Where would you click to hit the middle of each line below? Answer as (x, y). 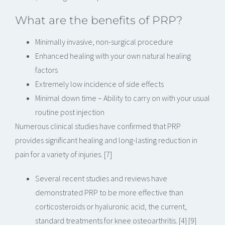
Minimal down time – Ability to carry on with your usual (123, 98)
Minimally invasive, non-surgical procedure (104, 42)
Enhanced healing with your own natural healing (113, 56)
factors (46, 70)
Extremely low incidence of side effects (99, 84)
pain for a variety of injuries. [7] (64, 154)
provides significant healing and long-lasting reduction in (106, 140)
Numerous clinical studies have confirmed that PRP (98, 126)
